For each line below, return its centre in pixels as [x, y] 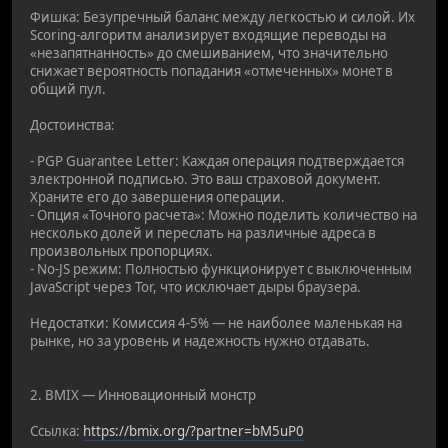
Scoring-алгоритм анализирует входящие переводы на [208, 34]
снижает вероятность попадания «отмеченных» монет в [211, 70]
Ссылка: [56, 430]
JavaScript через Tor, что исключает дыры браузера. [195, 286]
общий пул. [68, 88]
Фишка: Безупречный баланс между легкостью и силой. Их [222, 16]
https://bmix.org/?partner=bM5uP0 [193, 430]
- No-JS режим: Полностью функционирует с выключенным [221, 268]
